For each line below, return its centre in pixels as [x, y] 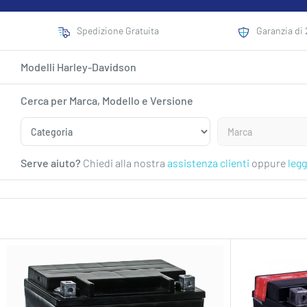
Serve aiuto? [51, 163]
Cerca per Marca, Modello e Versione [107, 100]
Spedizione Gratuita [118, 30]
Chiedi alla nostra [124, 163]
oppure [269, 163]
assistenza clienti [208, 163]
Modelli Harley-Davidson [78, 67]
